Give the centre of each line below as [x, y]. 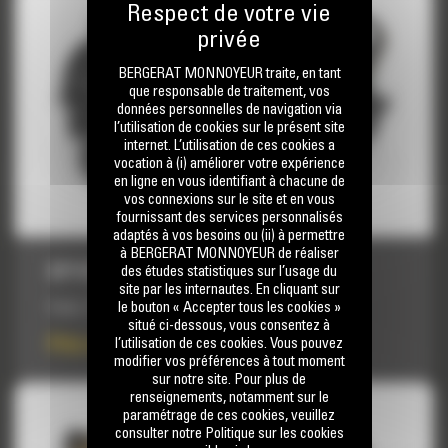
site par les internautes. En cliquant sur [229, 290]
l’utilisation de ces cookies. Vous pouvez [229, 344]
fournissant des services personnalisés [229, 218]
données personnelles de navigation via [229, 110]
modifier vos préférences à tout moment [229, 362]
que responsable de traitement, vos [229, 92]
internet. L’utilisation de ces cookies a [229, 146]
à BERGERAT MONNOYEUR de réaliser [229, 254]
